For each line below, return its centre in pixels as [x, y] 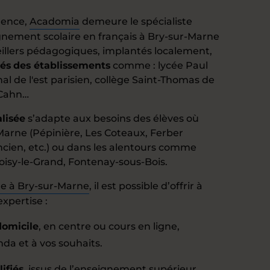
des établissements [62, 65]
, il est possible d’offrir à [146, 186]
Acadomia [55, 21]
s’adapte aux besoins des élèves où [112, 118]
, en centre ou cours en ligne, [109, 226]
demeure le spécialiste [136, 21]
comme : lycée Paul [159, 65]
